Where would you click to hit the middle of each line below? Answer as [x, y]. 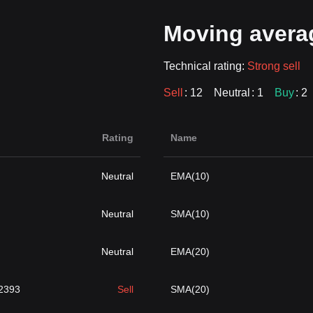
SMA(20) [190, 289]
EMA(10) [190, 176]
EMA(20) [190, 252]
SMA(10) [190, 214]
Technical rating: [205, 66]
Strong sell [274, 66]
